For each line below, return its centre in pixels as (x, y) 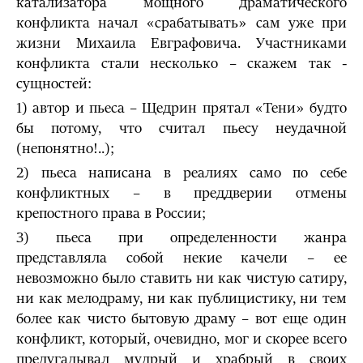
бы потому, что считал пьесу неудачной (181, 128)
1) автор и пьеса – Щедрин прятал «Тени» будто (181, 108)
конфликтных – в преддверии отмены (181, 193)
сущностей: (54, 84)
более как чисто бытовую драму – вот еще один (181, 319)
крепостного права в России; (111, 214)
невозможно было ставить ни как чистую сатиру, (181, 278)
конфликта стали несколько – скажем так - (181, 64)
